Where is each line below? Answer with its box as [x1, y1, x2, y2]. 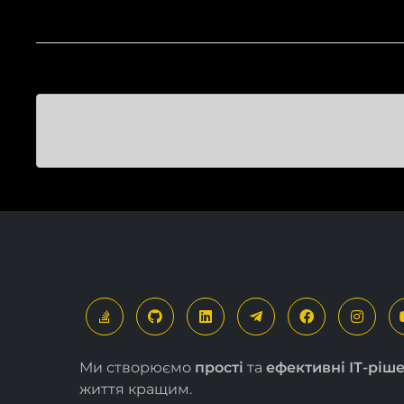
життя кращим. [79, 380, 192, 398]
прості [195, 358, 243, 376]
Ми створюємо [79, 358, 195, 376]
